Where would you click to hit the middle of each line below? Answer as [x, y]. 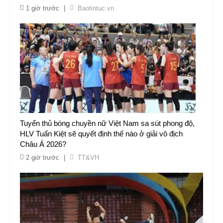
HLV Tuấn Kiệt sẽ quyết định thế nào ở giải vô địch [101, 134]
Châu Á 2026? [43, 144]
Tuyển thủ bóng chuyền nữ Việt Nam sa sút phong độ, [107, 123]
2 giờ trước [43, 158]
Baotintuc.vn [96, 8]
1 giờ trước [43, 8]
